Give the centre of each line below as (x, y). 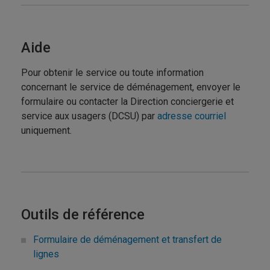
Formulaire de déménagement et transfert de (127, 239)
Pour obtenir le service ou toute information (112, 72)
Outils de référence (83, 214)
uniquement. (46, 130)
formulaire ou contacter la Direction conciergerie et (127, 101)
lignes (47, 254)
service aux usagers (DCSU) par (89, 116)
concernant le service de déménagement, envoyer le (131, 87)
